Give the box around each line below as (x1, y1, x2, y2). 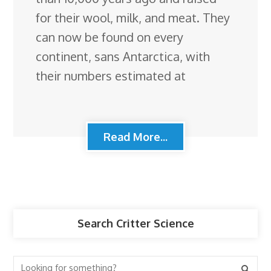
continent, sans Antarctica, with (36, 48, 211, 64)
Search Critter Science (77, 216, 194, 230)
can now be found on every (36, 28, 184, 45)
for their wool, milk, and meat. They (36, 9, 230, 25)
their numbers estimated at (36, 67, 186, 83)
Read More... (103, 129, 168, 143)
